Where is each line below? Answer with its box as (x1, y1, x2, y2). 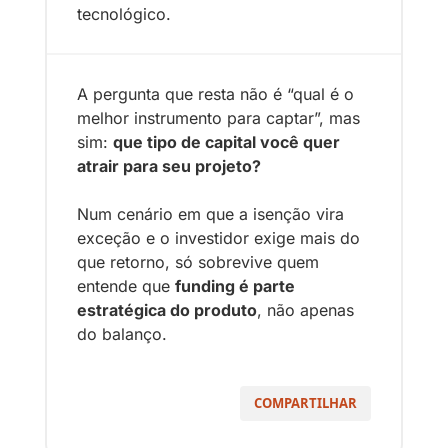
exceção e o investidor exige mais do (77, 228, 360, 249)
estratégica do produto (77, 300, 257, 321)
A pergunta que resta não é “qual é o (77, 84, 354, 105)
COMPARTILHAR (254, 394, 357, 413)
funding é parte (175, 276, 295, 297)
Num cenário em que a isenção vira (77, 204, 344, 225)
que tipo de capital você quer (113, 132, 340, 153)
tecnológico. (77, 4, 171, 25)
